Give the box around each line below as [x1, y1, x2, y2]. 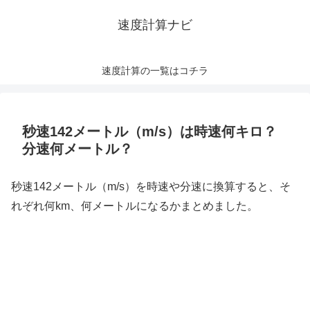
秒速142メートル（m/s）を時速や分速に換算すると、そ [11, 181, 291, 192]
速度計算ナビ [118, 18, 192, 32]
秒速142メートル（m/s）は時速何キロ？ [22, 124, 277, 139]
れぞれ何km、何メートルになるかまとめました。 [11, 200, 258, 212]
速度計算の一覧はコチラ [102, 65, 208, 76]
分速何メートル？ [22, 141, 133, 156]
